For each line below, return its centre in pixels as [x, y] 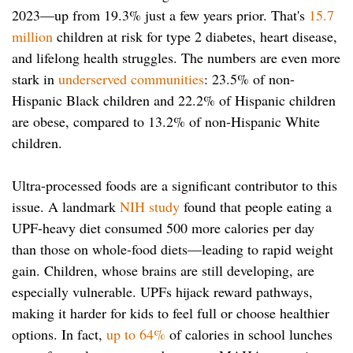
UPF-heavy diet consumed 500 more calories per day [163, 228]
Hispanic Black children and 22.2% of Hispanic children [174, 100]
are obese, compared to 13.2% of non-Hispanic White [166, 122]
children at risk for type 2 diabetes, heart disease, [195, 37]
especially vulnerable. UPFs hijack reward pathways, [162, 292]
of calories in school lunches [249, 334]
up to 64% [136, 334]
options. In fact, [59, 334]
